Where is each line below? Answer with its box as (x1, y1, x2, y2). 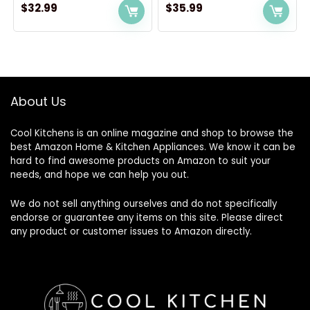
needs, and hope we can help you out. (10, 168, 189, 181)
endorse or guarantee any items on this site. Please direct (10, 211, 283, 224)
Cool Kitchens (10, 127, 77, 140)
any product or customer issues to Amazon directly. (10, 225, 252, 238)
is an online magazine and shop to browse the (77, 127, 293, 140)
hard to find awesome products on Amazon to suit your (10, 154, 271, 167)
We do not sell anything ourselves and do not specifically (10, 197, 277, 210)
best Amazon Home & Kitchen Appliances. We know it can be (10, 140, 295, 154)
